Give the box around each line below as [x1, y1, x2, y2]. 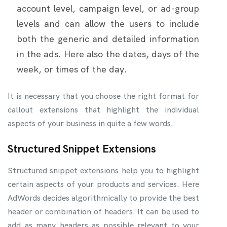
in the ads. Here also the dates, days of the [17, 48, 199, 60]
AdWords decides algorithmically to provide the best [8, 192, 199, 203]
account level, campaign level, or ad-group [17, 2, 199, 14]
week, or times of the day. [17, 63, 127, 75]
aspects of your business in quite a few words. [8, 118, 173, 129]
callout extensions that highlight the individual [8, 104, 199, 115]
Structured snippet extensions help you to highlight [8, 165, 199, 176]
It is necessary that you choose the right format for [8, 90, 199, 101]
